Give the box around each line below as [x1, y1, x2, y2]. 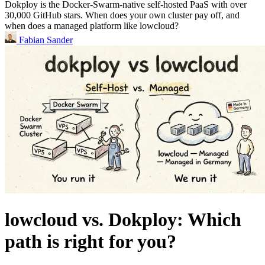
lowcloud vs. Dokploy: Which [5, 208, 241, 230]
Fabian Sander [17, 35, 73, 46]
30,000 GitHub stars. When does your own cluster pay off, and [5, 10, 240, 21]
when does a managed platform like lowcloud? [5, 21, 179, 31]
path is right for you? [5, 230, 176, 252]
